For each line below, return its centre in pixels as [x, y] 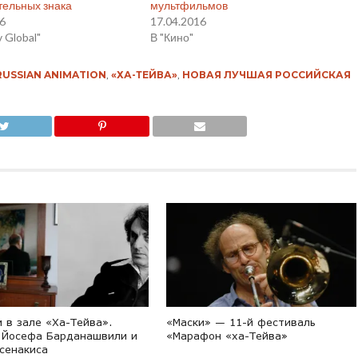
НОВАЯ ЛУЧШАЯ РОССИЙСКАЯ [266, 75]
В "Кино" [172, 38]
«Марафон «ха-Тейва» [227, 336]
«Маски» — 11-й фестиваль [241, 322]
